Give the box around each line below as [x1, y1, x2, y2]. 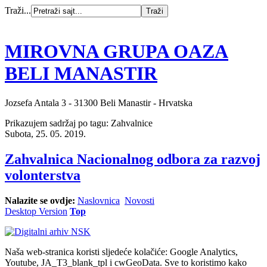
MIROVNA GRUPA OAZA [5, 41, 228, 63]
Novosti [125, 195, 154, 206]
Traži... [5, 5, 31, 15]
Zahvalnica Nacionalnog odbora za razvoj [5, 151, 260, 167]
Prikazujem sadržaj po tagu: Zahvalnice [5, 117, 153, 128]
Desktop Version [5, 206, 67, 216]
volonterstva [5, 167, 80, 183]
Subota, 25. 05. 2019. [5, 128, 86, 139]
